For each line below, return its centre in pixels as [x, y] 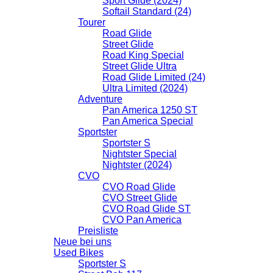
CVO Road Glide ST [147, 208]
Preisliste [98, 230]
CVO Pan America [142, 219]
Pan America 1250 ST [150, 110]
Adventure [100, 99]
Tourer [92, 22]
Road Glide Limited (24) [154, 77]
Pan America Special [148, 121]
